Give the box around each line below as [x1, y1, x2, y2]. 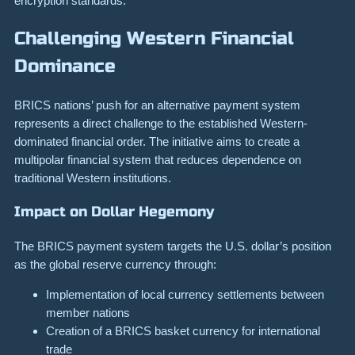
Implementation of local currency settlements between [46, 287, 324, 301]
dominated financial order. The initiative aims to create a [14, 134, 300, 148]
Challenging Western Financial [14, 28, 294, 50]
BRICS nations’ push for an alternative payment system [14, 97, 300, 112]
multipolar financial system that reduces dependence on [14, 152, 301, 166]
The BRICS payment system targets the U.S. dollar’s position [14, 239, 331, 253]
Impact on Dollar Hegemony [14, 202, 214, 220]
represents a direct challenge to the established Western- [14, 116, 307, 130]
